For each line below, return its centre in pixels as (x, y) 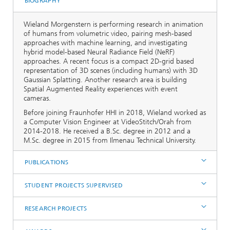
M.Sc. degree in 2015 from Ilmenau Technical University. (110, 140)
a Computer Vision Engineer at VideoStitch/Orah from (108, 122)
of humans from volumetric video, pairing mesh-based (108, 34)
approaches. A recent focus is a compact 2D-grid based (109, 61)
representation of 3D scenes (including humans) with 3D (111, 71)
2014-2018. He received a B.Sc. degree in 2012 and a (107, 131)
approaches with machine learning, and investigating (106, 43)
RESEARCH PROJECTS (56, 208)
